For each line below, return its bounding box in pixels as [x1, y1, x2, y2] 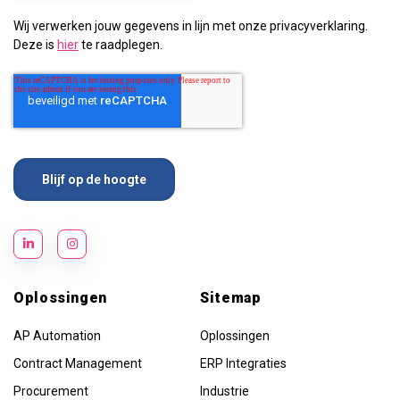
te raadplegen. [79, 37, 162, 52]
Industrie [200, 383, 249, 398]
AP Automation [13, 328, 101, 343]
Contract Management [13, 355, 142, 371]
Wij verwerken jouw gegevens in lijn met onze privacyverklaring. [13, 18, 368, 33]
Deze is [13, 37, 57, 52]
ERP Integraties [200, 355, 287, 371]
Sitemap [200, 288, 262, 306]
